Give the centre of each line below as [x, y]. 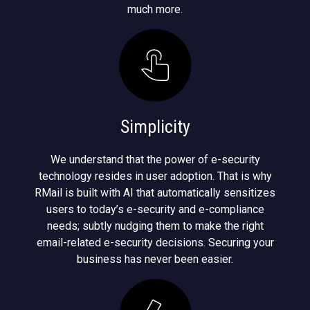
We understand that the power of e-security [155, 159]
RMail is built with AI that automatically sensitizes [155, 192]
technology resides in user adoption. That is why [155, 176]
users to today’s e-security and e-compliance [155, 209]
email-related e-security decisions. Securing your [155, 242]
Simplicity [155, 126]
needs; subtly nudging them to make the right [155, 226]
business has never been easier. [155, 259]
